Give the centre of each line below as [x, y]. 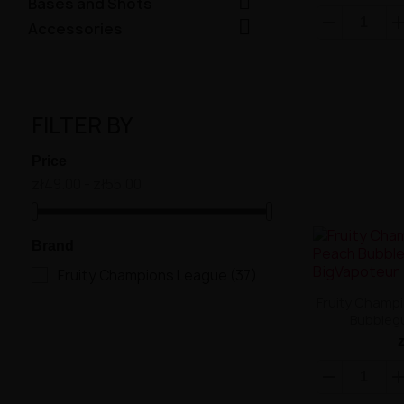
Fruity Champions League [144, 276]
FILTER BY [82, 125]
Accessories [75, 29]
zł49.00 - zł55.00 [87, 184]
